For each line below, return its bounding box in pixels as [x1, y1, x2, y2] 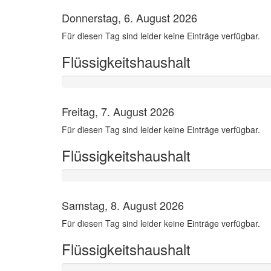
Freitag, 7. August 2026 [62, 103, 174, 119]
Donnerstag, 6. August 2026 [62, 10, 197, 25]
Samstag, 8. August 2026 [62, 197, 184, 213]
